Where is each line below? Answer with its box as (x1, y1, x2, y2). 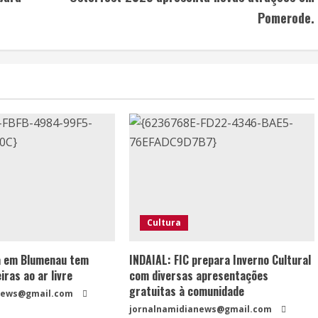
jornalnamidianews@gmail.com (129, 303, 273, 315)
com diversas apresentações (129, 267, 269, 284)
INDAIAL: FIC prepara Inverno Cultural (129, 251, 312, 268)
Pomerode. (257, 9, 314, 27)
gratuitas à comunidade (129, 283, 245, 300)
